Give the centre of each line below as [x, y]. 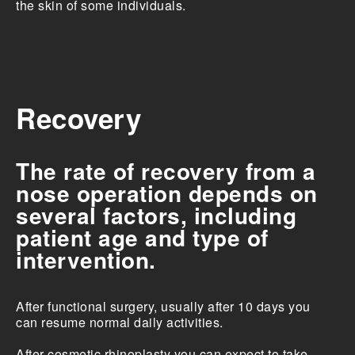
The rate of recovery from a [166, 171]
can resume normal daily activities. [120, 323]
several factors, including [156, 216]
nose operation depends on [167, 193]
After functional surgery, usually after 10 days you [163, 307]
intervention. [86, 260]
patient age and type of [142, 238]
